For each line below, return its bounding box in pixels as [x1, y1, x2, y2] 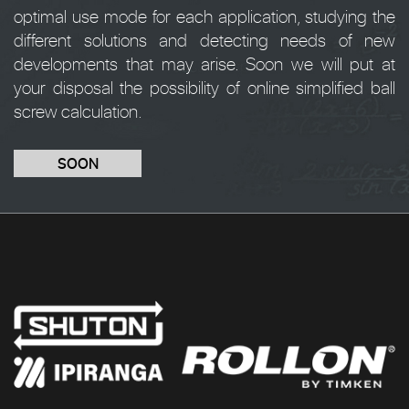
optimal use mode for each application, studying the [14, 4, 395, 28]
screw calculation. [14, 99, 142, 123]
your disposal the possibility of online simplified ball [14, 75, 395, 100]
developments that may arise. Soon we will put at [14, 51, 395, 76]
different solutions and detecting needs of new [14, 27, 395, 52]
